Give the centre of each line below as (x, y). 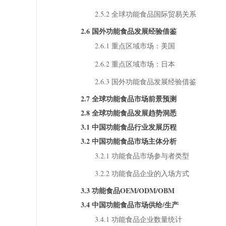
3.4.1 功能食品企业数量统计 (138, 219)
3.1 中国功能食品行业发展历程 (128, 127)
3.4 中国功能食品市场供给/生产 (129, 205)
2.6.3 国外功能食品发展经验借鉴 (145, 81)
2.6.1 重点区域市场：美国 (135, 46)
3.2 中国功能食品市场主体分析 (128, 141)
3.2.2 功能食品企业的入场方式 (142, 174)
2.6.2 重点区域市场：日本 (135, 64)
